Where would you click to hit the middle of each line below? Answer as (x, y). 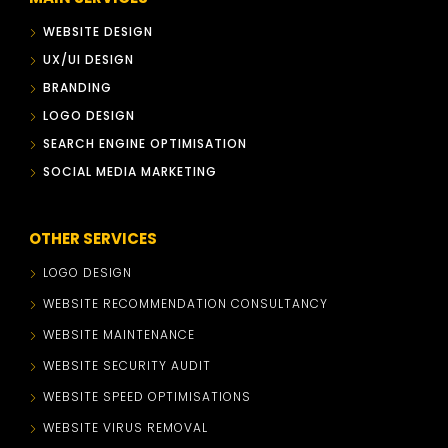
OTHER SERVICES (93, 238)
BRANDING (78, 87)
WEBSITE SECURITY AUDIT (127, 365)
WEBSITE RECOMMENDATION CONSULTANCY (186, 303)
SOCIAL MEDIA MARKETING (130, 171)
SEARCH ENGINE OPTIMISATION (145, 143)
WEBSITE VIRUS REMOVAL (126, 427)
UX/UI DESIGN (89, 59)
